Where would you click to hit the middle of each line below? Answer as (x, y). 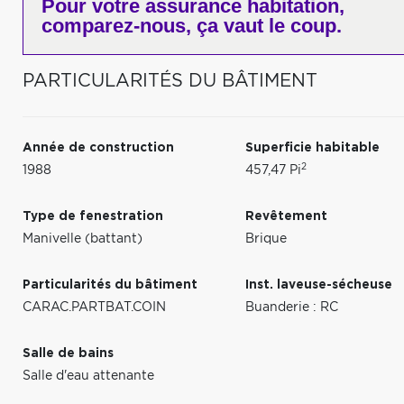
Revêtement (287, 216)
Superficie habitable (313, 148)
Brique (266, 239)
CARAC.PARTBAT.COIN (94, 308)
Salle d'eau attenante (88, 376)
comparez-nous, (116, 26)
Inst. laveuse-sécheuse (319, 285)
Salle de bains (68, 353)
